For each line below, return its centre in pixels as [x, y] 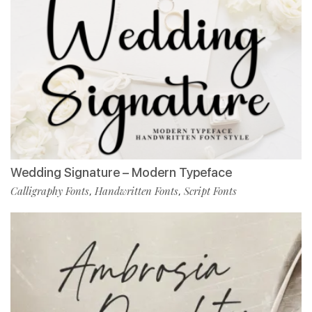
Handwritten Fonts [136, 190]
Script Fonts [210, 190]
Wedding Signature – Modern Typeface [121, 172]
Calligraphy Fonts [50, 190]
